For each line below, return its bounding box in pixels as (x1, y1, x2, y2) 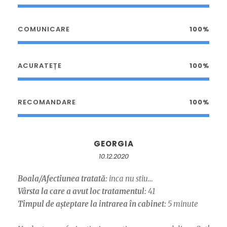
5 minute (166, 199, 198, 209)
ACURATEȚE (18, 61, 62, 71)
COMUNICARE (18, 24, 70, 34)
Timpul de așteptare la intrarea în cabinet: (18, 199, 166, 209)
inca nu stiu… (107, 174, 153, 184)
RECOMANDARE (18, 97, 76, 107)
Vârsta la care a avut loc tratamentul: (18, 186, 146, 197)
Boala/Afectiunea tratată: (18, 174, 107, 184)
